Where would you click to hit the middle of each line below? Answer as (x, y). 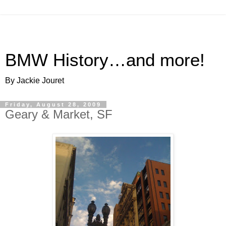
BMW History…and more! (105, 60)
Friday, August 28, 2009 (53, 104)
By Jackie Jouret (35, 80)
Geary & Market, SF (59, 114)
